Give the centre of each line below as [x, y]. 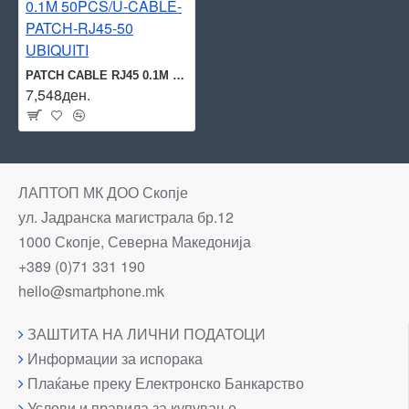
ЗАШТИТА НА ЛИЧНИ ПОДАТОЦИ [147, 334]
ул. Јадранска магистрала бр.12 [126, 217]
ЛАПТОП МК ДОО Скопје [103, 192]
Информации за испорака [115, 358]
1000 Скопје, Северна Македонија [135, 241]
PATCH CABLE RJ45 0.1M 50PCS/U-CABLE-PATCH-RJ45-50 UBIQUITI [178, 75]
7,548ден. [58, 94]
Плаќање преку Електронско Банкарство [166, 383]
